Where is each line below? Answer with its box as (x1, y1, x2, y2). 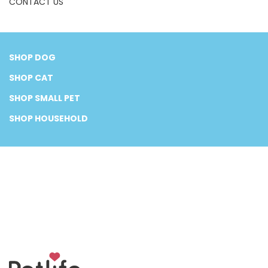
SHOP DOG (9, 51, 56, 64)
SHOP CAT (9, 72, 53, 84)
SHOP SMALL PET (9, 92, 80, 105)
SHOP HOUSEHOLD (9, 112, 88, 125)
